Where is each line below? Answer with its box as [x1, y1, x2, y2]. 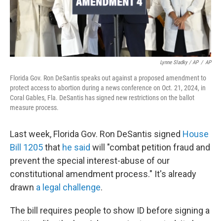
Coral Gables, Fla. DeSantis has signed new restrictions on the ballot [10, 94, 194, 102]
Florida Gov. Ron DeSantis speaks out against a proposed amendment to [10, 74, 206, 82]
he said [62, 142, 90, 152]
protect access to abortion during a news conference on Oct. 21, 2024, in [10, 84, 206, 92]
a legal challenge [36, 182, 101, 192]
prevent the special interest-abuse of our [10, 155, 170, 166]
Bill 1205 [10, 142, 43, 152]
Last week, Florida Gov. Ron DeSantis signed [10, 129, 183, 139]
